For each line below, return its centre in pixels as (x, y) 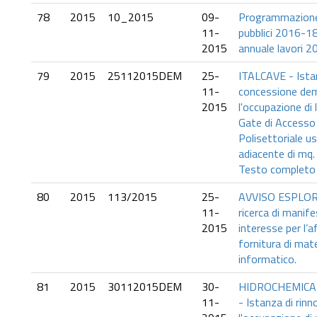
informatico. (267, 259)
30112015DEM (145, 287)
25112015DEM (145, 76)
